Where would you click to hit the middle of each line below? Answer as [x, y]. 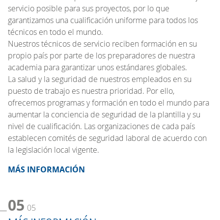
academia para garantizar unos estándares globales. [97, 67]
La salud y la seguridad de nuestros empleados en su [100, 79]
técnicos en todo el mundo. [55, 32]
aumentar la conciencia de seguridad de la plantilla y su [104, 114]
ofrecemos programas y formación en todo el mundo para [109, 102]
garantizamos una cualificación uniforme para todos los [103, 20]
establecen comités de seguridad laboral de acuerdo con [107, 138]
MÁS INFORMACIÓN [46, 169]
